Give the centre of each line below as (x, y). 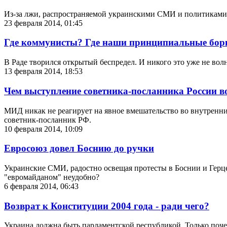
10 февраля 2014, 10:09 (43, 129)
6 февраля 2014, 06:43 (41, 186)
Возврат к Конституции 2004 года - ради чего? (107, 206)
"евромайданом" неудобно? (52, 177)
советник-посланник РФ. (48, 120)
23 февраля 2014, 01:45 (43, 23)
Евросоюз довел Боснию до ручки (79, 148)
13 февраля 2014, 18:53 (43, 71)
